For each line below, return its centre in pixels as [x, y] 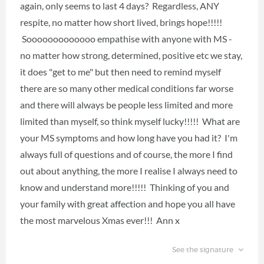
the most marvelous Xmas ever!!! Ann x [100, 220]
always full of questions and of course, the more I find [126, 154]
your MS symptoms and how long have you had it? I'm [129, 137]
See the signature [203, 249]
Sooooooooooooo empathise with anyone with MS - [126, 38]
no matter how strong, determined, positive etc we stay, [131, 55]
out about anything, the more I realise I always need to [129, 170]
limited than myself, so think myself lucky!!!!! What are [130, 121]
